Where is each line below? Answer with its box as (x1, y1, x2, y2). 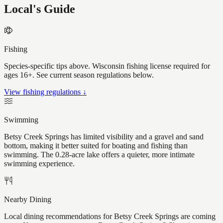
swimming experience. (4, 159, 75, 168)
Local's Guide (4, 2, 75, 16)
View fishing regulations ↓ (4, 88, 87, 97)
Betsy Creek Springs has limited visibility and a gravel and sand (4, 132, 204, 141)
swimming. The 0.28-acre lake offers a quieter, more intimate (4, 150, 195, 159)
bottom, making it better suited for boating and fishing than (4, 141, 188, 150)
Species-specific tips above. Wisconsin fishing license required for (4, 62, 210, 71)
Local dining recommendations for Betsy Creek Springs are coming (4, 212, 216, 221)
